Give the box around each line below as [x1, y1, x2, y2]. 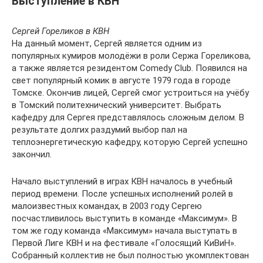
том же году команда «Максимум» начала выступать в [12, 225, 237, 236]
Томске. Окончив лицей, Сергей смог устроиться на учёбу [12, 87, 249, 98]
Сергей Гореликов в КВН [12, 25, 109, 36]
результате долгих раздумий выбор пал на [12, 124, 187, 135]
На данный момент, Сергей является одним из [12, 38, 202, 49]
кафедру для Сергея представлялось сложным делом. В [12, 112, 244, 123]
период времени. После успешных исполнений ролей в [12, 188, 233, 199]
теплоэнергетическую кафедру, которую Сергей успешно [12, 136, 248, 147]
